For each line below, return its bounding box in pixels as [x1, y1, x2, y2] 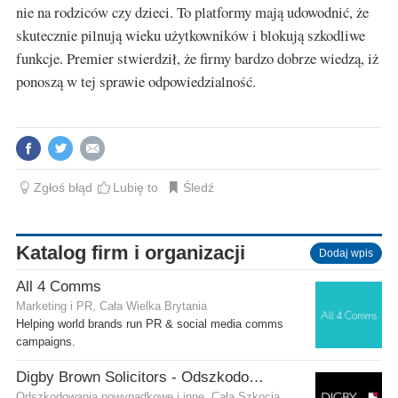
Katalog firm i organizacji [16, 241, 245, 264]
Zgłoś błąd [33, 179, 92, 195]
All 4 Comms [16, 277, 101, 295]
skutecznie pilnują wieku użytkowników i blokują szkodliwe [16, 24, 365, 45]
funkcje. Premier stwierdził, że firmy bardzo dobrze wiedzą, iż [16, 47, 378, 68]
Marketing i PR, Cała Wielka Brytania [16, 299, 207, 313]
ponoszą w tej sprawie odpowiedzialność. [16, 70, 256, 92]
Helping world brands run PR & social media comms [16, 317, 283, 330]
